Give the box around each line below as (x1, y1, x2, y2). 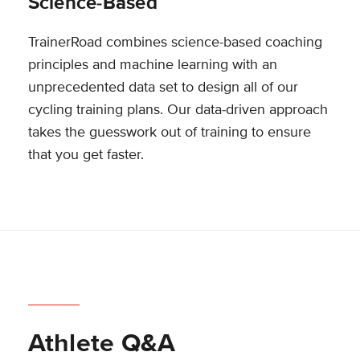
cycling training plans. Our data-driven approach (27, 100, 328, 119)
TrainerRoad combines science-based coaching (27, 33, 322, 51)
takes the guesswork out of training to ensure (27, 123, 311, 141)
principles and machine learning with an (27, 55, 277, 74)
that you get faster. (27, 145, 144, 164)
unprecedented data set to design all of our (27, 78, 298, 96)
